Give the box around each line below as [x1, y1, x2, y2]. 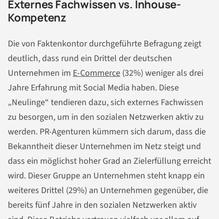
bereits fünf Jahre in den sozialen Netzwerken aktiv [8, 199, 197, 212]
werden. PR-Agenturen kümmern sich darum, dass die [8, 126, 206, 138]
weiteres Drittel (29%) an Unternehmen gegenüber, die [8, 184, 208, 197]
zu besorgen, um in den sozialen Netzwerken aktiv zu [8, 111, 204, 124]
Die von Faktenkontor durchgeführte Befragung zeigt [8, 38, 201, 50]
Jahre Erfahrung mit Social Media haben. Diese [8, 82, 179, 94]
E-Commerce [73, 67, 120, 80]
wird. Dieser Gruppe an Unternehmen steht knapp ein [8, 170, 205, 182]
